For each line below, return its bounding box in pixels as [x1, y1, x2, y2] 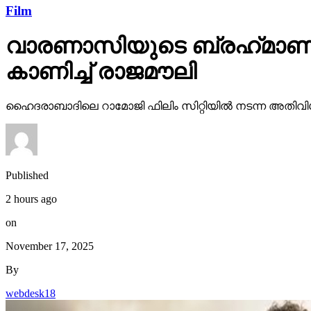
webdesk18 [6, 287, 56, 299]
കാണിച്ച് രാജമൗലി [6, 59, 196, 85]
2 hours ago [6, 192, 57, 205]
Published [6, 169, 49, 181]
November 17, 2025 [6, 239, 94, 252]
